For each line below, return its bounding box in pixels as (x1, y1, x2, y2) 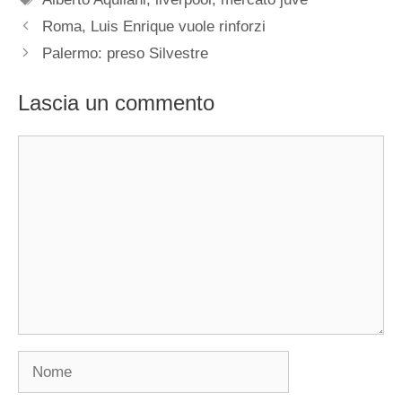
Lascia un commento (18, 90, 214, 115)
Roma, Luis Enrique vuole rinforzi (42, 18, 267, 35)
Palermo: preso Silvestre (42, 45, 209, 62)
